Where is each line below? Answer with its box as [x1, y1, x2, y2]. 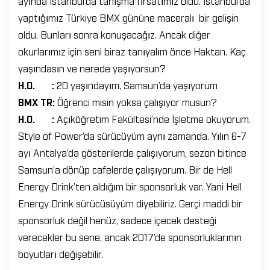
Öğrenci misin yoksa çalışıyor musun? [57, 96, 217, 108]
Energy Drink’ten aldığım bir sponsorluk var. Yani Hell [18, 180, 242, 192]
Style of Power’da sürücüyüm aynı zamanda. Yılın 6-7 [18, 130, 246, 142]
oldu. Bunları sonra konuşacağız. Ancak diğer [18, 28, 210, 40]
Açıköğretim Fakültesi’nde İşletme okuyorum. [57, 113, 251, 125]
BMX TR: [18, 96, 57, 108]
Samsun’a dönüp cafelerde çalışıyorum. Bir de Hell [18, 163, 232, 175]
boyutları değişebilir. [18, 248, 103, 260]
